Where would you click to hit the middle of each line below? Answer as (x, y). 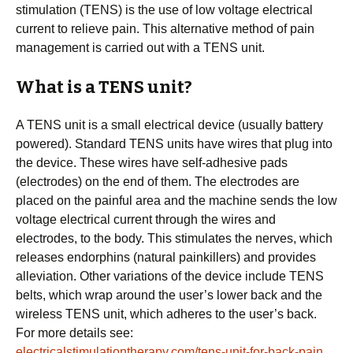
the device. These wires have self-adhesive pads (152, 163)
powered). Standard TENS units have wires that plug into (174, 144)
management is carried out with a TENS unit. (140, 48)
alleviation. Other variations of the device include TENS (170, 276)
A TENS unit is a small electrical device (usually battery (169, 125)
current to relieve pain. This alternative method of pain (165, 29)
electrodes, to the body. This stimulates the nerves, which (174, 238)
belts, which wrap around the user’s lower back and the (169, 295)
